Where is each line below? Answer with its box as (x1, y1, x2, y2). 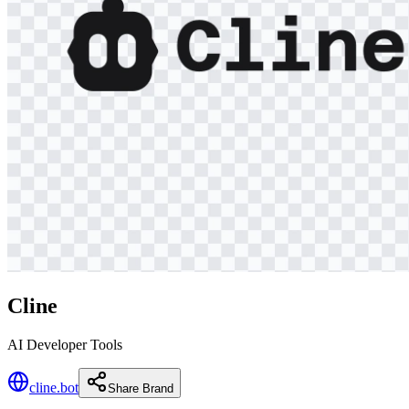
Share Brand (108, 381, 173, 395)
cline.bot (29, 379, 79, 395)
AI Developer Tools (7, 336, 122, 352)
